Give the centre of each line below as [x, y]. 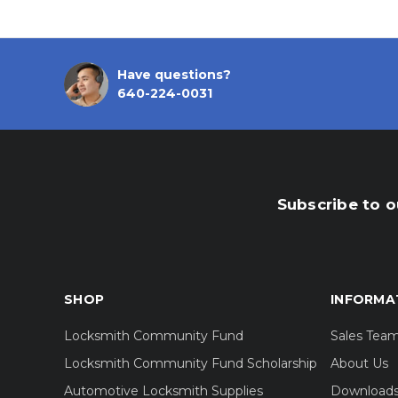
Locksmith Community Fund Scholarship [191, 364]
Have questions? [174, 74]
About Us [359, 364]
